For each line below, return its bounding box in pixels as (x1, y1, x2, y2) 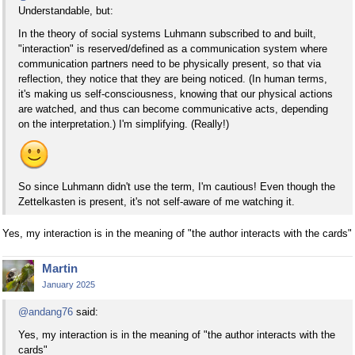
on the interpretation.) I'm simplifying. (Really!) (18, 117, 229, 130)
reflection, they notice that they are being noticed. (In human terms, (18, 72, 327, 85)
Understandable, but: (18, 4, 113, 17)
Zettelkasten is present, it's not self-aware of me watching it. (18, 195, 295, 208)
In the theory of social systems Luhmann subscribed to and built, (18, 27, 316, 40)
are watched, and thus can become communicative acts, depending (18, 102, 328, 115)
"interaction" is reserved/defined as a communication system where (18, 42, 327, 55)
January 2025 (42, 279, 95, 289)
